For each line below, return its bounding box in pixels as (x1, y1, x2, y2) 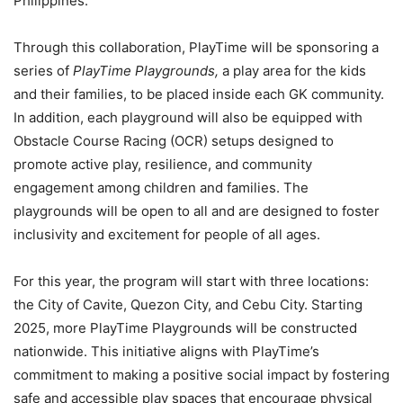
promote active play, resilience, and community (13, 155, 312, 173)
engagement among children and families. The (13, 178, 309, 196)
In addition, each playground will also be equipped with (13, 108, 363, 126)
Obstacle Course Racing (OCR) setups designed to (13, 131, 334, 149)
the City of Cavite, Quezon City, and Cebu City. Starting (13, 295, 363, 313)
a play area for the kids (219, 61, 366, 79)
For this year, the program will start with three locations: (13, 272, 369, 290)
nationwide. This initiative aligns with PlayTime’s (13, 342, 319, 360)
